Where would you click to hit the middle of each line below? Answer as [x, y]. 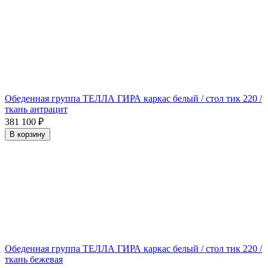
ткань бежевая [34, 259]
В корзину [28, 134]
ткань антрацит [36, 109]
